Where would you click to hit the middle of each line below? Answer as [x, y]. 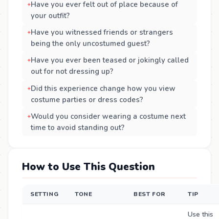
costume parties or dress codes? [87, 99]
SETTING [45, 194]
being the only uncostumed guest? [90, 44]
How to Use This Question [88, 167]
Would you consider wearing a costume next [108, 116]
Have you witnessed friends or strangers [102, 33]
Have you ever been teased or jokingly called [109, 60]
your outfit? [50, 15]
